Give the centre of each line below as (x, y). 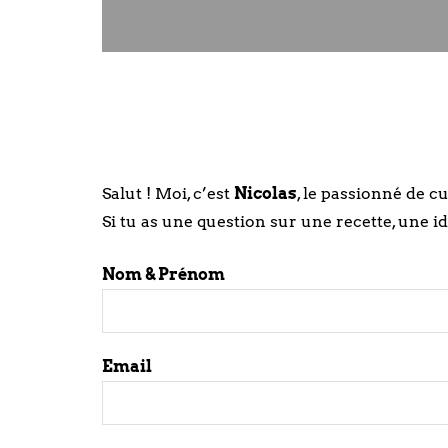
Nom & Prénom (163, 274)
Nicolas (265, 193)
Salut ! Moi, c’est (168, 193)
